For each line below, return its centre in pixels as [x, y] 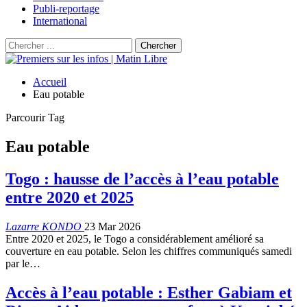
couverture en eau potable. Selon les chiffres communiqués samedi [149, 251]
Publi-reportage [66, 9]
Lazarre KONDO [45, 226]
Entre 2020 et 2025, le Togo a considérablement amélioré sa [135, 238]
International [60, 21]
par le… [23, 263]
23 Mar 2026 [112, 226]
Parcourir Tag [35, 118]
